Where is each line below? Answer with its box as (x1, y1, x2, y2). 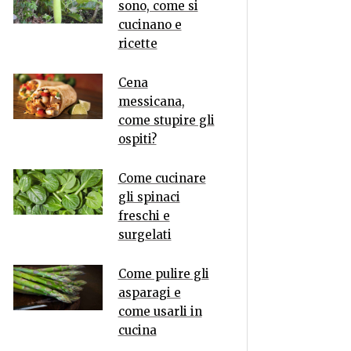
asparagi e (118, 285, 181, 300)
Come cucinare (118, 171, 206, 186)
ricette (118, 36, 157, 51)
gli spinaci (118, 190, 180, 204)
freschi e (118, 208, 170, 223)
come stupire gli (118, 113, 215, 128)
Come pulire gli (118, 266, 209, 281)
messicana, (118, 94, 185, 109)
